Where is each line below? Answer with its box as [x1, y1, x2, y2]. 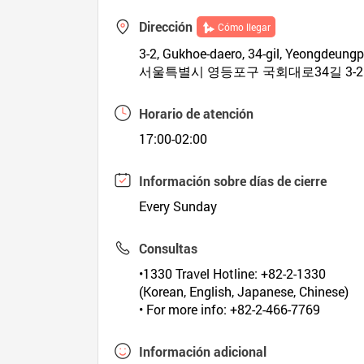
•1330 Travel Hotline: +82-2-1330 [139, 265, 327, 282]
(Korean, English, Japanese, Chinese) [139, 283, 349, 300]
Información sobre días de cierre [139, 172, 327, 189]
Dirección [139, 18, 193, 35]
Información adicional [139, 343, 267, 360]
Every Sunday [139, 197, 218, 214]
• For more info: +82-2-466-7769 [139, 301, 321, 318]
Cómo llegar [218, 20, 271, 33]
